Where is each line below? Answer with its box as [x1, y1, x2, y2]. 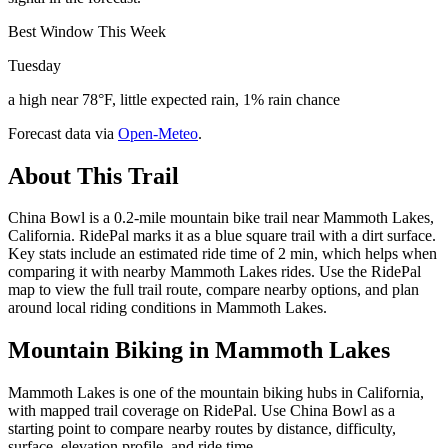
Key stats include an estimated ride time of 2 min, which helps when [8, 245, 437, 263]
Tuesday [8, 56, 61, 74]
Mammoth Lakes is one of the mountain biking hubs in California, [8, 384, 424, 402]
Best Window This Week [8, 22, 166, 40]
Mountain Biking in [8, 337, 215, 364]
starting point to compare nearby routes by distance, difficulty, [8, 420, 396, 438]
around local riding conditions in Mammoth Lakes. [8, 299, 327, 317]
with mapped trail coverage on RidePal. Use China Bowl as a [8, 402, 395, 420]
